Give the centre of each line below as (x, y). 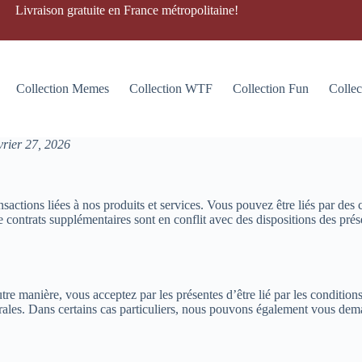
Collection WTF (170, 88)
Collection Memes (62, 88)
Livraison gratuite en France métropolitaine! (126, 10)
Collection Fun (270, 88)
